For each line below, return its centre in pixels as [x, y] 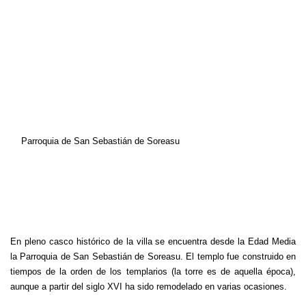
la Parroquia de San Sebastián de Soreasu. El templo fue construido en [153, 256]
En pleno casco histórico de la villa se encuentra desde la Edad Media [153, 241]
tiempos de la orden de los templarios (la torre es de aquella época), [153, 272]
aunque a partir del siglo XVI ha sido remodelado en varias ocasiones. [150, 287]
